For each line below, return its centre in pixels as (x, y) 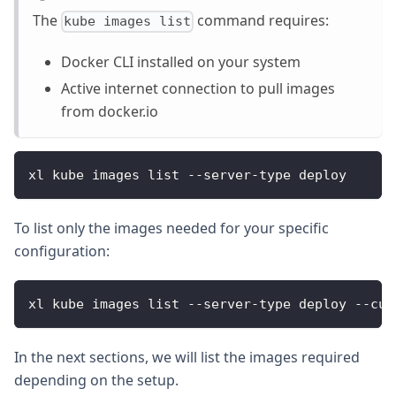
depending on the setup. (96, 381)
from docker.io (110, 112)
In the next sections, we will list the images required (187, 358)
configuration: (62, 251)
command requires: (262, 21)
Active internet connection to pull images (198, 89)
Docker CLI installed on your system (181, 62)
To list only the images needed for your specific (171, 228)
